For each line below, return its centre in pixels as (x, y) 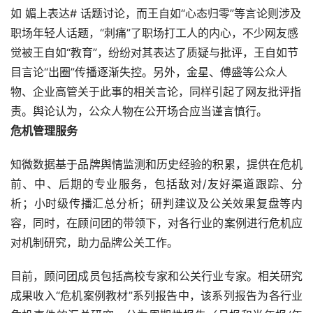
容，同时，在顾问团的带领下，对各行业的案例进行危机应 (156, 223)
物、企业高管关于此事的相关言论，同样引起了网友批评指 (156, 92)
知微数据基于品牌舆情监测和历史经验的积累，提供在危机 (156, 165)
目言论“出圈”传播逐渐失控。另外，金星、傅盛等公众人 (149, 72)
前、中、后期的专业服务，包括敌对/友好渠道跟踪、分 (156, 184)
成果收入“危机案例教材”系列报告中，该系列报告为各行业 (156, 296)
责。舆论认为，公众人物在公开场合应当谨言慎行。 (139, 111)
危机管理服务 (44, 131)
